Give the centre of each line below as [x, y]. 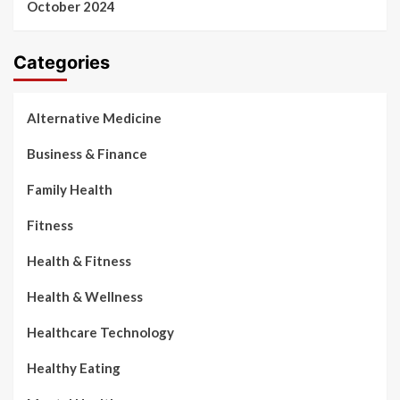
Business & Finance [87, 154]
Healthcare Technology [100, 332]
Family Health [70, 189]
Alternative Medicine [94, 118]
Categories [62, 62]
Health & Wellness [85, 296]
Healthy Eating [74, 368]
